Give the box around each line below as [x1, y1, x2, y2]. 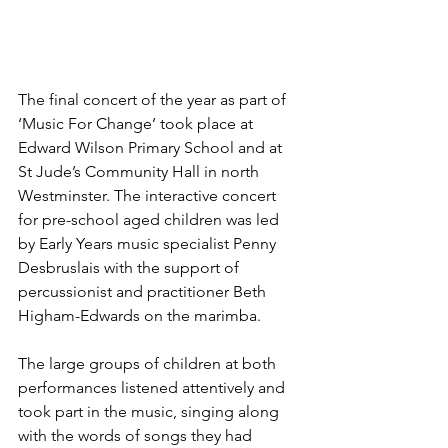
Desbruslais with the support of [18, 258, 243, 278]
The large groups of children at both [18, 354, 280, 374]
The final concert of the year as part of [18, 90, 290, 110]
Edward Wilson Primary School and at [18, 138, 286, 158]
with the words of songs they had [18, 426, 256, 446]
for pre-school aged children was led [18, 210, 283, 230]
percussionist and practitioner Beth [18, 282, 270, 302]
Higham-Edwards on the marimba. [18, 306, 261, 326]
